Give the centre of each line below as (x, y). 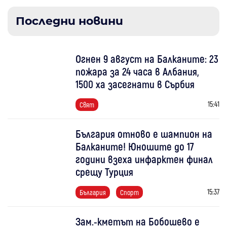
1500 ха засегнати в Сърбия (135, 84)
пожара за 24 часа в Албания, (138, 71)
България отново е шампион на (144, 134)
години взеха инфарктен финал (144, 159)
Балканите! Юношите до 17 (135, 146)
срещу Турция (105, 172)
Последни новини (69, 21)
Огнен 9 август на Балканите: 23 (147, 59)
